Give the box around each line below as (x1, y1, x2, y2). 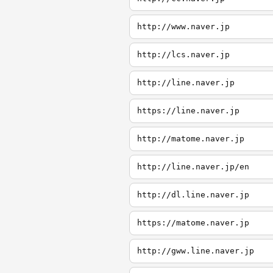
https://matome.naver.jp (137, 218, 249, 227)
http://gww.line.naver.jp (137, 246, 254, 255)
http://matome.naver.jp (137, 134, 244, 143)
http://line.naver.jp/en (137, 162, 249, 171)
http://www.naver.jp (137, 22, 230, 31)
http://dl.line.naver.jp (137, 190, 249, 199)
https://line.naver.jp (137, 106, 239, 115)
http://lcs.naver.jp (137, 50, 230, 59)
